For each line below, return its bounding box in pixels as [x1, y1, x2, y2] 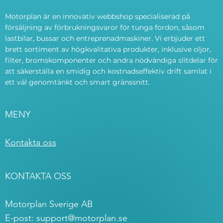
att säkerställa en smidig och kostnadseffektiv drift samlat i [5, 67, 212, 76]
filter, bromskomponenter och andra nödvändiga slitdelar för [5, 56, 218, 65]
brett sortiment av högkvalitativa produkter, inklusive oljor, [5, 45, 211, 54]
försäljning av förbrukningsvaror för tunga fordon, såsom [5, 23, 205, 32]
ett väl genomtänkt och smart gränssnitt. [5, 78, 150, 87]
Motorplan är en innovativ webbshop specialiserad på [5, 12, 190, 21]
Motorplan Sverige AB [5, 199, 93, 210]
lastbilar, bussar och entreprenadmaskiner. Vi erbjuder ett [5, 34, 205, 43]
